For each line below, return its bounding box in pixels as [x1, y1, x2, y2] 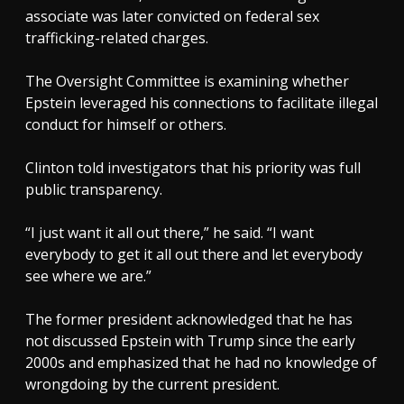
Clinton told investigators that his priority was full [25, 157, 361, 178]
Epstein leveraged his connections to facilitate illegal [25, 92, 378, 113]
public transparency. [25, 179, 162, 199]
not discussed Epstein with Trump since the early [25, 330, 355, 351]
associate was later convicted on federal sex [25, 5, 319, 26]
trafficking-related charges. [25, 27, 208, 48]
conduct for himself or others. [25, 114, 226, 134]
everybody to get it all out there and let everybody [25, 243, 363, 264]
